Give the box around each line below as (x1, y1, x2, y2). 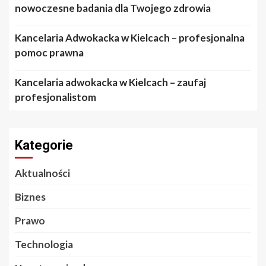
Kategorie (15, 137, 73, 153)
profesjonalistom (15, 90, 96, 103)
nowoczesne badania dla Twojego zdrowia (15, 1, 211, 14)
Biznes (15, 190, 46, 203)
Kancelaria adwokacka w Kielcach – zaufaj (15, 75, 206, 88)
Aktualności (15, 166, 70, 179)
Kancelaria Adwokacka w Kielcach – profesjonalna (15, 31, 245, 44)
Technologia (15, 237, 73, 251)
